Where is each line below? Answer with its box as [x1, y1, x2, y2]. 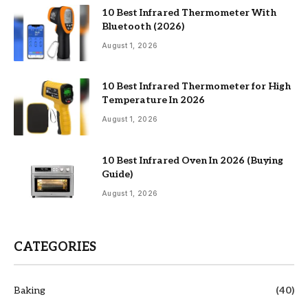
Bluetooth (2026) [102, 20, 184, 32]
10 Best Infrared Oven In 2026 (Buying [102, 154, 283, 166]
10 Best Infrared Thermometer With [102, 6, 276, 19]
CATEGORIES [14, 240, 96, 255]
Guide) [102, 168, 133, 180]
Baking [14, 285, 45, 297]
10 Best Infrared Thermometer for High [102, 80, 291, 93]
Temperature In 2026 [102, 94, 205, 107]
